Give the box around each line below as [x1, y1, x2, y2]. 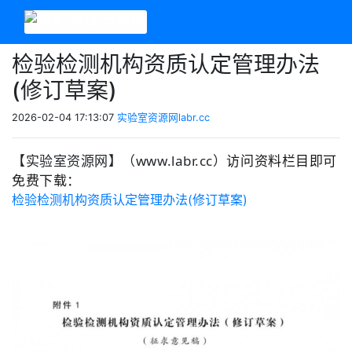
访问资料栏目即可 [226, 152, 337, 170]
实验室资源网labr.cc [117, 112, 210, 123]
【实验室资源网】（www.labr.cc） [12, 152, 227, 170]
